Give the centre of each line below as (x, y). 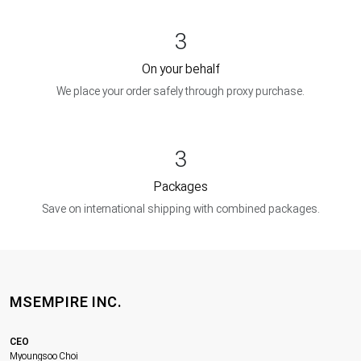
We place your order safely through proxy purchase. (180, 91)
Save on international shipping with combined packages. (180, 209)
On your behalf (180, 69)
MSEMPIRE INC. (66, 302)
